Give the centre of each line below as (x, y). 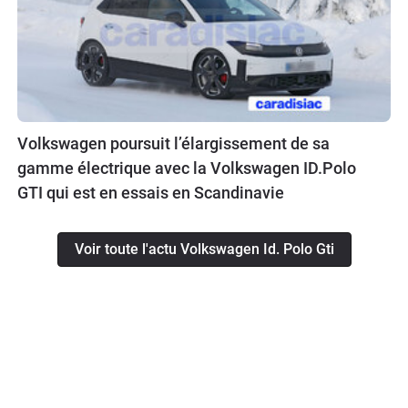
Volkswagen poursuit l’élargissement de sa (173, 143)
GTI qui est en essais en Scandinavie (151, 192)
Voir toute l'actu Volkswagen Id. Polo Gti (204, 249)
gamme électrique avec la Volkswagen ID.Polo (187, 168)
